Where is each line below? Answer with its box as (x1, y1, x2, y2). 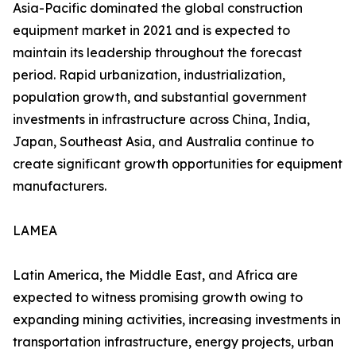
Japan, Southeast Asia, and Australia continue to (13, 133, 314, 150)
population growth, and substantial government (13, 89, 307, 106)
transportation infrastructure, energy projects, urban (13, 334, 334, 350)
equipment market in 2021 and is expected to (13, 22, 290, 39)
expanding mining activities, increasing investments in (13, 311, 341, 328)
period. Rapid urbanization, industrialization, (13, 67, 285, 83)
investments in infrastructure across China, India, (13, 111, 310, 128)
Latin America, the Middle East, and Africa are (13, 267, 298, 284)
